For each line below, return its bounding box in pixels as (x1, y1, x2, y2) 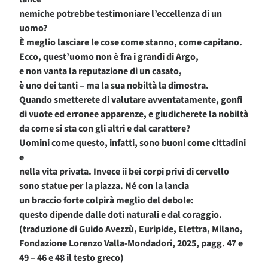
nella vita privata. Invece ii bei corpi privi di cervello (19, 165, 229, 179)
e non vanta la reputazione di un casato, (19, 65, 182, 78)
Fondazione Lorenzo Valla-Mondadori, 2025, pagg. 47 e (19, 237, 243, 251)
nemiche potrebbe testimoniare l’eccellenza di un (19, 7, 222, 21)
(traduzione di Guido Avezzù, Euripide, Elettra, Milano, (19, 223, 243, 236)
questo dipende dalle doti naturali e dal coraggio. (19, 208, 222, 222)
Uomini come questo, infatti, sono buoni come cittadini (19, 136, 246, 150)
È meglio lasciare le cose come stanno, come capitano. (19, 36, 242, 50)
